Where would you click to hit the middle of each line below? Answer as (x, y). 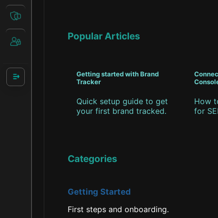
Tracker (89, 82)
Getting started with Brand (118, 74)
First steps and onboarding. (118, 209)
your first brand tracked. (121, 111)
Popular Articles (104, 36)
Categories (92, 159)
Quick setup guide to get (122, 101)
